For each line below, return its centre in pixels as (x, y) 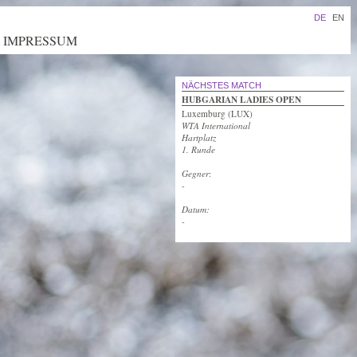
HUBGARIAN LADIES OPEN (241, 99)
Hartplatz (199, 137)
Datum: (196, 209)
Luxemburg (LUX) (217, 114)
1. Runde (198, 149)
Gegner (195, 173)
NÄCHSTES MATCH (222, 85)
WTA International (216, 126)
